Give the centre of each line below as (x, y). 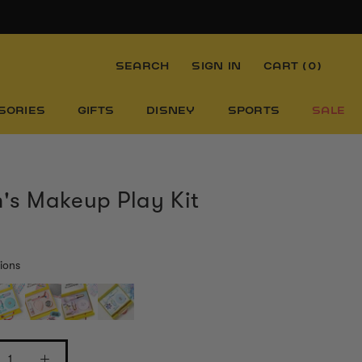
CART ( (286, 65)
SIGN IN (217, 65)
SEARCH (142, 65)
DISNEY (171, 110)
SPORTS (254, 110)
